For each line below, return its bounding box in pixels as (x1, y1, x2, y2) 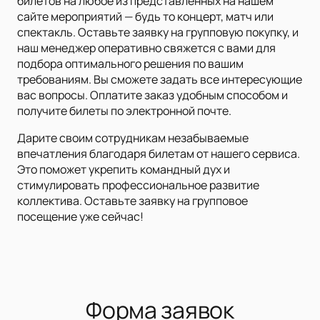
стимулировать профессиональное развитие (17, 177, 259, 194)
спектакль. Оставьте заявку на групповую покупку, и (17, 24, 299, 41)
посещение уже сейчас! (17, 209, 144, 225)
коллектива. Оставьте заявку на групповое (17, 193, 248, 209)
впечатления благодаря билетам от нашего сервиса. (17, 146, 300, 162)
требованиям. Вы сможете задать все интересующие (17, 71, 302, 88)
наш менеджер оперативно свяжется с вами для (17, 40, 276, 56)
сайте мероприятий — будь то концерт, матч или (17, 9, 274, 25)
